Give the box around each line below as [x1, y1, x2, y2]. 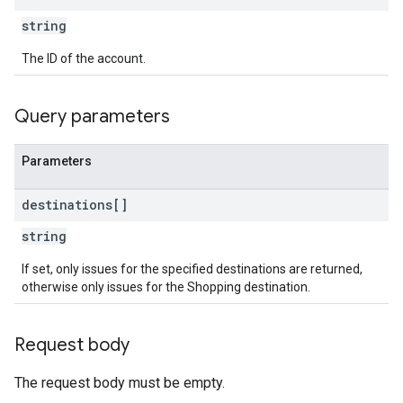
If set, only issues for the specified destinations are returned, [22, 262, 363, 276]
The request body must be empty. [14, 374, 225, 391]
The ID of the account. [22, 51, 146, 66]
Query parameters [14, 105, 170, 128]
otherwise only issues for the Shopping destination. [22, 280, 310, 294]
